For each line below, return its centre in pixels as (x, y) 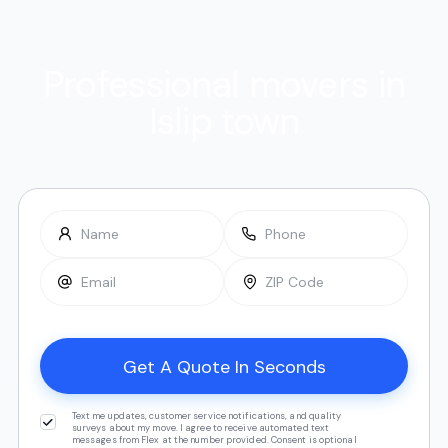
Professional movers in (224, 85)
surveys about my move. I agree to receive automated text (200, 428)
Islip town (224, 122)
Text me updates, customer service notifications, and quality (206, 416)
